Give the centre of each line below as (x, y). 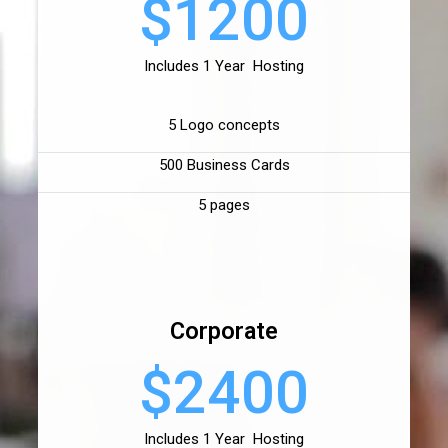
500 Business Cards (224, 165)
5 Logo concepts (224, 125)
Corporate (224, 331)
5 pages (224, 205)
